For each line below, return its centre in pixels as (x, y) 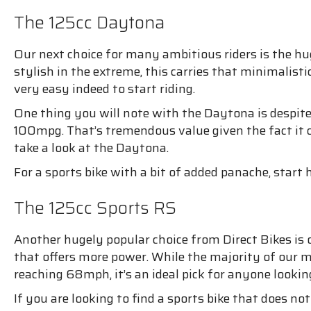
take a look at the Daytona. (91, 148)
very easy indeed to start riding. (104, 89)
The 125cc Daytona (89, 22)
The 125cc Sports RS (95, 208)
